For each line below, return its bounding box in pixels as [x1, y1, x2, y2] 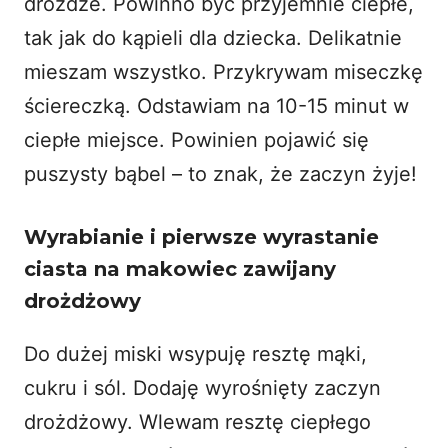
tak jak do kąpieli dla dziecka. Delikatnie [24, 25, 402, 50]
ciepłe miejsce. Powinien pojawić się [24, 127, 369, 152]
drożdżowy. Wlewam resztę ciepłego [24, 409, 371, 434]
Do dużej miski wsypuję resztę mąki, [24, 341, 367, 366]
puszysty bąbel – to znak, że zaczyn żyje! [24, 161, 417, 186]
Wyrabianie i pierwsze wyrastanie [24, 224, 379, 249]
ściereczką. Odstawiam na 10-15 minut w [24, 93, 409, 118]
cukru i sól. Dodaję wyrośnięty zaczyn [24, 375, 381, 400]
